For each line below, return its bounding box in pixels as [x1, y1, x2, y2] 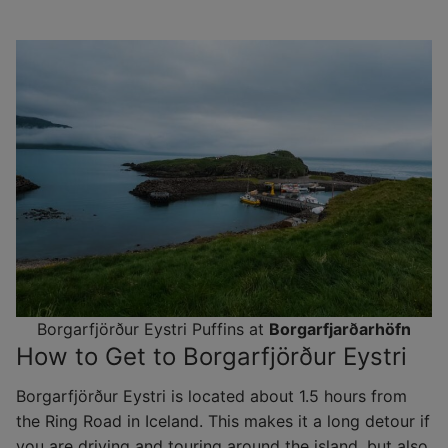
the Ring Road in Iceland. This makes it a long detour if [16, 410, 430, 431]
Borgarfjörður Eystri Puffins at [37, 318, 269, 339]
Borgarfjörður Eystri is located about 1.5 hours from [16, 385, 407, 406]
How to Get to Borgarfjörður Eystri [16, 341, 407, 371]
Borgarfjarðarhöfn [269, 318, 411, 339]
